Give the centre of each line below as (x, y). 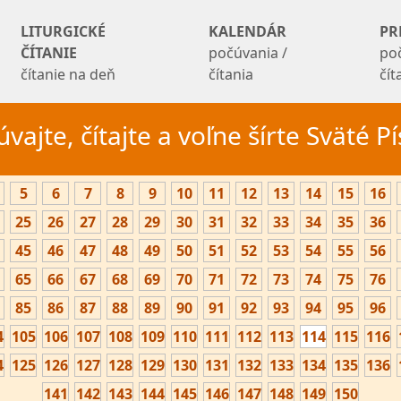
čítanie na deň (68, 74)
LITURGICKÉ (63, 31)
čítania (231, 74)
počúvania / (248, 53)
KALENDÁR (248, 31)
